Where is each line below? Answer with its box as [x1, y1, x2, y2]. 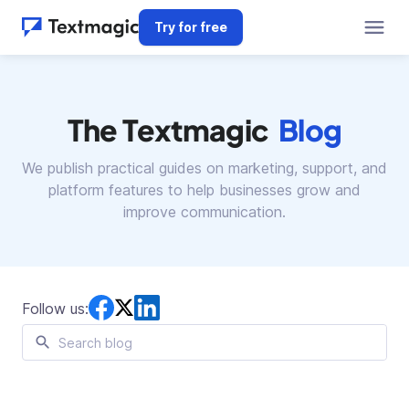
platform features [48, 181, 163, 199]
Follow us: [22, 299, 89, 318]
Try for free [154, 19, 227, 35]
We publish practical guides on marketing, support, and [22, 159, 387, 177]
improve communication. [123, 203, 286, 221]
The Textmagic [67, 111, 269, 148]
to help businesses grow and [163, 181, 361, 199]
